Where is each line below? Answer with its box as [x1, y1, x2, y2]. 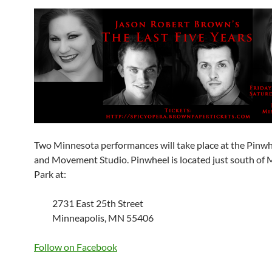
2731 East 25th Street [52, 197, 143, 209]
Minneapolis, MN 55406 [52, 212, 154, 224]
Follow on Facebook [34, 241, 117, 253]
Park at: [34, 168, 66, 180]
